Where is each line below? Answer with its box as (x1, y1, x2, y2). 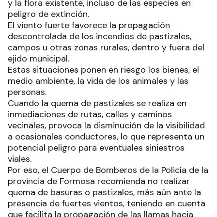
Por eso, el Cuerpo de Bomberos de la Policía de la (8, 164, 208, 176)
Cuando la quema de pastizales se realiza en (8, 97, 186, 109)
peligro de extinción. (8, 8, 89, 20)
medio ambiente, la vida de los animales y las (8, 75, 188, 87)
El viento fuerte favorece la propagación (8, 19, 170, 31)
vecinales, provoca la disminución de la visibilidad (8, 120, 205, 131)
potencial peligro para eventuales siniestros (8, 142, 185, 154)
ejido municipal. (8, 53, 69, 64)
